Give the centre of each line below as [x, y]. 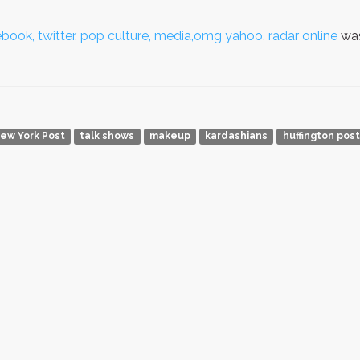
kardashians [237, 136]
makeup [170, 136]
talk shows [107, 136]
